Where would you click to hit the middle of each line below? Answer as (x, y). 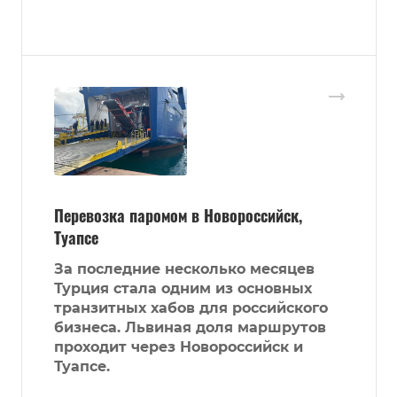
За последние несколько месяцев (184, 269)
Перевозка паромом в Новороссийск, (178, 216)
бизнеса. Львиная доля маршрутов (190, 328)
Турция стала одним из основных (183, 289)
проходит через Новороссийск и (179, 347)
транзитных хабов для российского (191, 308)
